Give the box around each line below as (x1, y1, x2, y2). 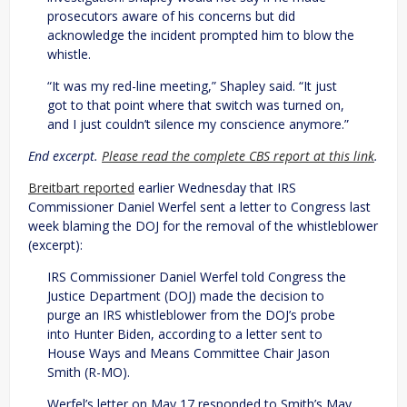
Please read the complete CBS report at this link (102, 147, 374, 165)
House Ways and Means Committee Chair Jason (47, 344, 330, 362)
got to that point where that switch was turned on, (47, 96, 344, 114)
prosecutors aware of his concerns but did (47, 7, 295, 25)
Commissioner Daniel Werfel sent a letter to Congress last (28, 198, 371, 216)
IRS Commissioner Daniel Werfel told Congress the (47, 268, 346, 286)
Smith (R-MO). (47, 363, 130, 382)
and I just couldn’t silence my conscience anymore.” (47, 115, 349, 134)
